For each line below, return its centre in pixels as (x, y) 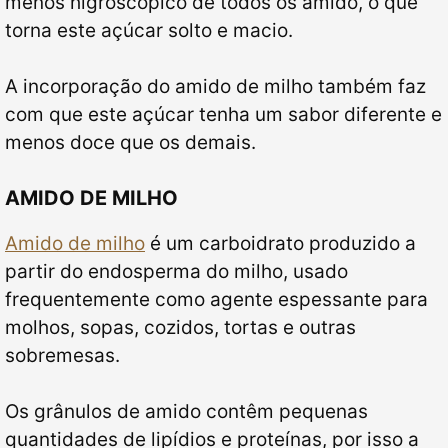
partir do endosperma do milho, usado (176, 271)
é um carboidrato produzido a (280, 243)
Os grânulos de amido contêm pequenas (186, 411)
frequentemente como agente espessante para (216, 299)
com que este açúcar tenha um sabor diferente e (223, 114)
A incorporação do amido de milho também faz (215, 86)
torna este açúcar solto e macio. (149, 30)
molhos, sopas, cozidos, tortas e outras (180, 327)
